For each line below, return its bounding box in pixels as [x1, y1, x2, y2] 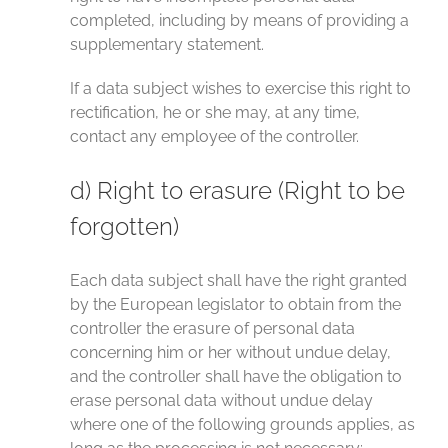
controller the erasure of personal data [70, 319, 355, 338]
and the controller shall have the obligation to [70, 367, 402, 386]
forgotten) [70, 212, 179, 241]
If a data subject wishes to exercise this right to [70, 79, 411, 98]
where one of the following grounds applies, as [70, 415, 415, 434]
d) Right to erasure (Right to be [70, 176, 405, 205]
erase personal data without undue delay [70, 391, 373, 410]
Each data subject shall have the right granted [70, 271, 407, 290]
